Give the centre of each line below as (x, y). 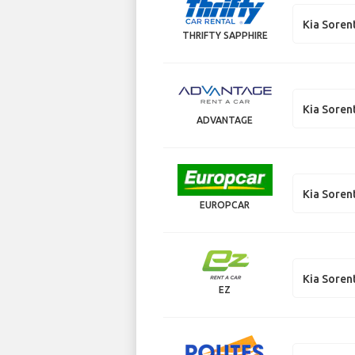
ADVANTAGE (225, 120)
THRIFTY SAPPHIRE (225, 35)
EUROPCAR (225, 204)
